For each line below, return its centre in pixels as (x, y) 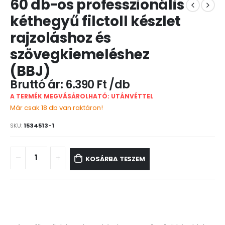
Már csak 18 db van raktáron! (57, 107)
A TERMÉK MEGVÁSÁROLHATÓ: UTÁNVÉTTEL (82, 96)
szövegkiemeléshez (80, 54)
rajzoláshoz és (61, 38)
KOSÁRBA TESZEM (115, 159)
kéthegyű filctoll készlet (96, 21)
